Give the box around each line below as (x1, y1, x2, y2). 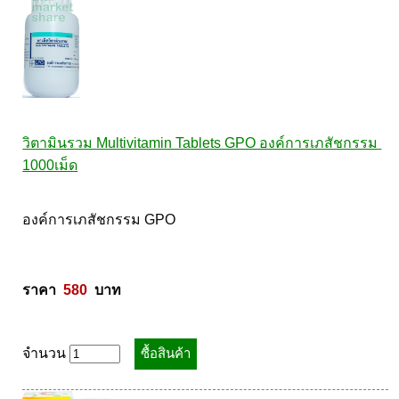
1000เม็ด (22, 158, 78, 173)
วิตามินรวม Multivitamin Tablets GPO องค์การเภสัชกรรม (22, 135, 379, 151)
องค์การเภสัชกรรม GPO (22, 212, 180, 227)
